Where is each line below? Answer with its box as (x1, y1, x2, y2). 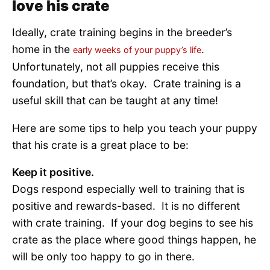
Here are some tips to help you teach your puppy (12, 121, 257, 134)
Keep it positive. (12, 166, 94, 179)
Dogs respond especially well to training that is (12, 183, 245, 196)
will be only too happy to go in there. (12, 250, 195, 263)
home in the (12, 43, 73, 56)
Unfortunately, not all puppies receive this (12, 60, 219, 74)
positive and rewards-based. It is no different (12, 199, 240, 213)
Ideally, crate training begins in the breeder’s (12, 26, 232, 39)
